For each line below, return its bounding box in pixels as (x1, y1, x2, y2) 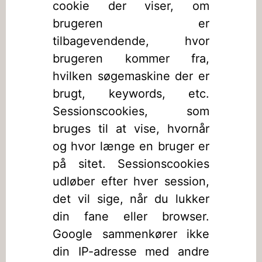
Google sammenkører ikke (53, 227, 209, 241)
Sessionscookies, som (53, 104, 209, 118)
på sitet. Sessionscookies (53, 157, 209, 171)
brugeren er (53, 16, 209, 30)
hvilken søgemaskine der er (53, 69, 209, 83)
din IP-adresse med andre (53, 244, 209, 258)
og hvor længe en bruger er (53, 139, 209, 153)
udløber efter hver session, (53, 174, 209, 188)
